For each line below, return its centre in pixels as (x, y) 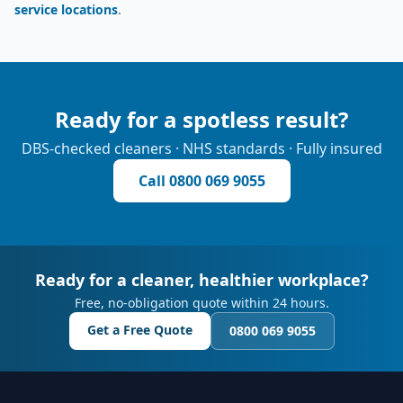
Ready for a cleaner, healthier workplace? (201, 280)
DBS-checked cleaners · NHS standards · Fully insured (201, 148)
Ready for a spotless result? (201, 119)
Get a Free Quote (139, 330)
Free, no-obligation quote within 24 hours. (201, 303)
